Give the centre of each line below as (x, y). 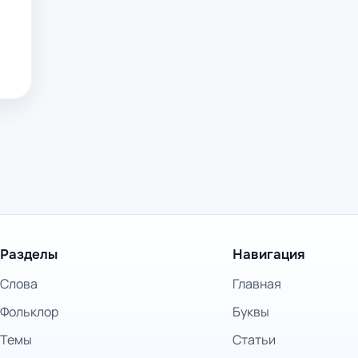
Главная (257, 284)
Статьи (254, 340)
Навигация (268, 255)
